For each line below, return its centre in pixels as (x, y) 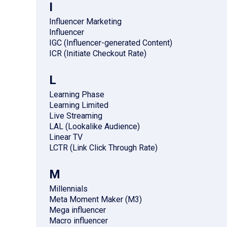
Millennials (68, 189)
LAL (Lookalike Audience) (94, 127)
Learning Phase (77, 95)
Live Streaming (76, 116)
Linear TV (66, 137)
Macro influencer (79, 221)
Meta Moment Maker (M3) (96, 200)
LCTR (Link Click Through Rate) (103, 148)
